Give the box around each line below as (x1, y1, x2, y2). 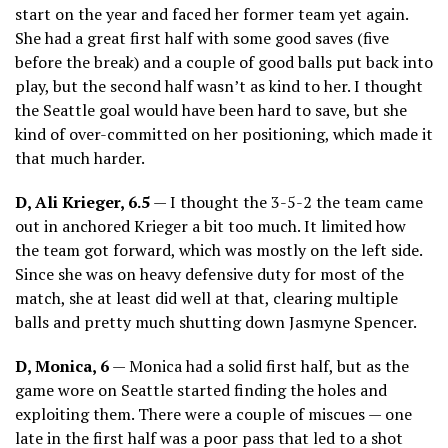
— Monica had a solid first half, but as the (109, 354, 409, 377)
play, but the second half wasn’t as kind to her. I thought (15, 74, 423, 97)
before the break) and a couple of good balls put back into (15, 50, 433, 73)
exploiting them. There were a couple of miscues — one (15, 402, 412, 425)
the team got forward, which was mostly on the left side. (15, 238, 422, 261)
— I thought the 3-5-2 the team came (150, 190, 423, 213)
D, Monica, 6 (15, 354, 109, 377)
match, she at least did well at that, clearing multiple (15, 286, 398, 309)
